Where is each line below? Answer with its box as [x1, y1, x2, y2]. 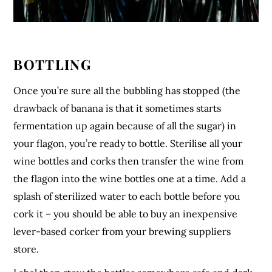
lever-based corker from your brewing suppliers [13, 225, 231, 238]
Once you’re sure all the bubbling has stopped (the [13, 84, 241, 97]
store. [13, 243, 39, 256]
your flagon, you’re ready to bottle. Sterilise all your [13, 137, 243, 150]
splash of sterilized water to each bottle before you [13, 190, 241, 203]
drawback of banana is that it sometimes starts [13, 102, 222, 115]
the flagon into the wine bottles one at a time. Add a [13, 172, 246, 185]
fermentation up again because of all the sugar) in [13, 120, 237, 132]
